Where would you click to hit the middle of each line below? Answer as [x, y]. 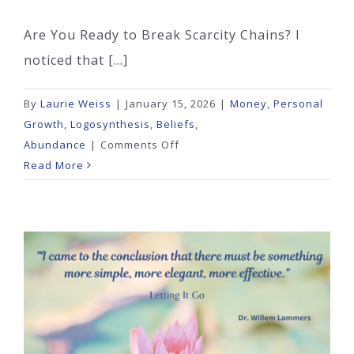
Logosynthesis [110, 124]
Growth [44, 124]
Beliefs [176, 124]
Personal [298, 103]
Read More [54, 165]
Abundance [55, 144]
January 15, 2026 [171, 103]
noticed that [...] [76, 60]
